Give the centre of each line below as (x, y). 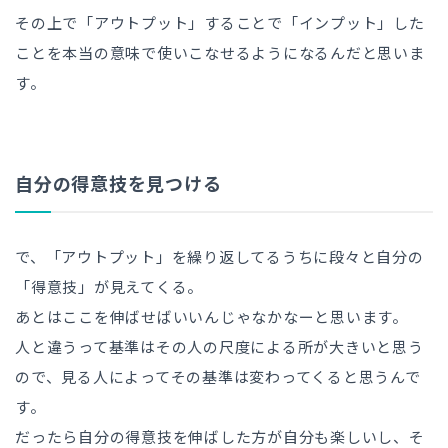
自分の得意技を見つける (118, 184)
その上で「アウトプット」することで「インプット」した (220, 23)
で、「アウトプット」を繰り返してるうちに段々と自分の (219, 258)
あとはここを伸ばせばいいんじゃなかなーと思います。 (211, 318)
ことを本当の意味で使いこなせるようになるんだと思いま (220, 53)
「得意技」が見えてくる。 (109, 288)
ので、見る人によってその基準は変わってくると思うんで (218, 378)
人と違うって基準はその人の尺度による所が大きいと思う (219, 348)
